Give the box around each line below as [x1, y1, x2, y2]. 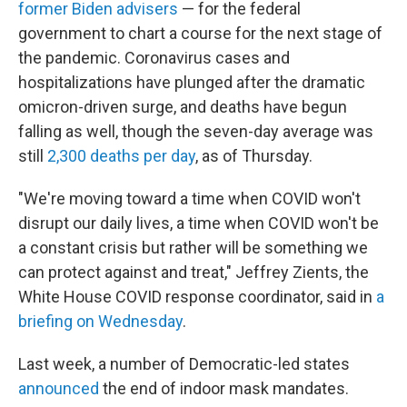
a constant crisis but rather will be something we [18, 238, 368, 258]
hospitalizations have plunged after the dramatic [18, 73, 365, 93]
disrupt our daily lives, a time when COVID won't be [18, 213, 379, 233]
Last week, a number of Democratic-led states [18, 354, 350, 374]
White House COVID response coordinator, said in [18, 287, 376, 307]
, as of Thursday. [195, 146, 313, 166]
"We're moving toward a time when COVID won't [18, 189, 361, 209]
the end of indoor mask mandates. [99, 379, 349, 399]
